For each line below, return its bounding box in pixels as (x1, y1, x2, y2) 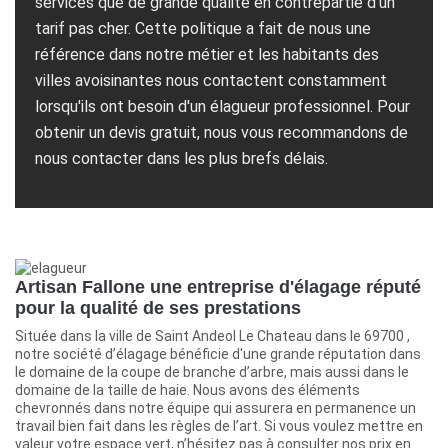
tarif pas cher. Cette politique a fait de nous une (35, 18, 371, 38)
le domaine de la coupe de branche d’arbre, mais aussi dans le (15, 364, 409, 381)
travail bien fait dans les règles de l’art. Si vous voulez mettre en (15, 418, 423, 435)
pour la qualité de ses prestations (15, 298, 301, 319)
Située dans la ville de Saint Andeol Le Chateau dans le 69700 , (15, 328, 410, 345)
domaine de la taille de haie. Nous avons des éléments (15, 382, 360, 399)
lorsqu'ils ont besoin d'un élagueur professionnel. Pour (35, 96, 410, 116)
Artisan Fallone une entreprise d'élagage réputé (15, 277, 421, 298)
